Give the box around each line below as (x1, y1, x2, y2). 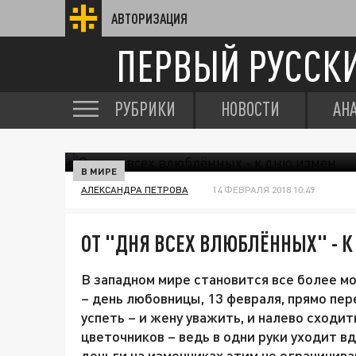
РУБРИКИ (114, 98, 176, 120)
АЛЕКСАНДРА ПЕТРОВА (81, 184, 188, 195)
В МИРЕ (81, 165, 117, 176)
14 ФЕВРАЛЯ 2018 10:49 (212, 184, 315, 195)
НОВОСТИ (221, 98, 280, 120)
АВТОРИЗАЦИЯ (111, 10, 188, 26)
